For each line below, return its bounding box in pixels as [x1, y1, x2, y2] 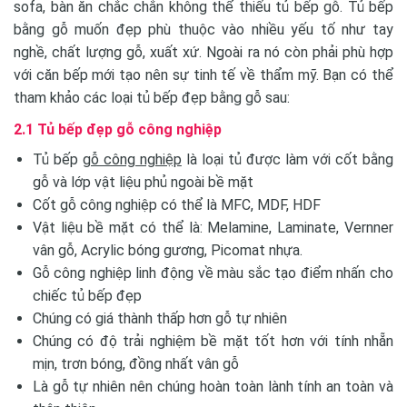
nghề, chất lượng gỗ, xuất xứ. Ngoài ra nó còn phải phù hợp [14, 43, 393, 61]
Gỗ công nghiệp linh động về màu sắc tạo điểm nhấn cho [32, 263, 393, 282]
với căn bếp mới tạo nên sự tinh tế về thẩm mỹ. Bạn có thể [14, 65, 393, 84]
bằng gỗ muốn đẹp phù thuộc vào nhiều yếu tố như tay [14, 20, 393, 38]
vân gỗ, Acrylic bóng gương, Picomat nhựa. [32, 241, 303, 259]
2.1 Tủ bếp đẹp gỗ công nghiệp [14, 120, 222, 138]
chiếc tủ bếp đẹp [32, 286, 142, 304]
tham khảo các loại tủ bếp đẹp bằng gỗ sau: [14, 88, 290, 106]
